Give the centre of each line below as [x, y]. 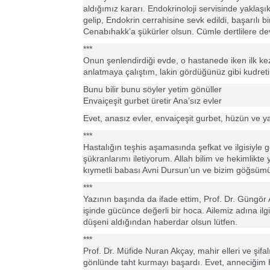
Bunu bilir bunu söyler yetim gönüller [152, 89]
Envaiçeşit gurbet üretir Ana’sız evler [152, 101]
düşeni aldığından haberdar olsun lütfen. [160, 222]
